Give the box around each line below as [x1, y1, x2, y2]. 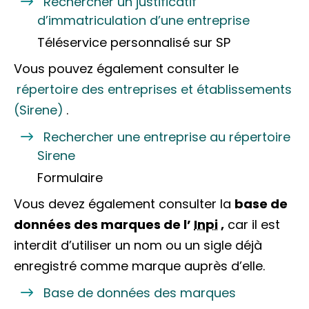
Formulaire [37, 169, 103, 187]
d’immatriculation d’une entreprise [37, 12, 250, 30]
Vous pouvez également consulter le [14, 60, 239, 78]
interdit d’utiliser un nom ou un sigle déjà [14, 237, 262, 255]
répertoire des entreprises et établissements [17, 81, 292, 99]
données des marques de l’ [14, 216, 194, 234]
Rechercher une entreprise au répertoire [43, 128, 290, 146]
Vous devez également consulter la [14, 195, 235, 213]
